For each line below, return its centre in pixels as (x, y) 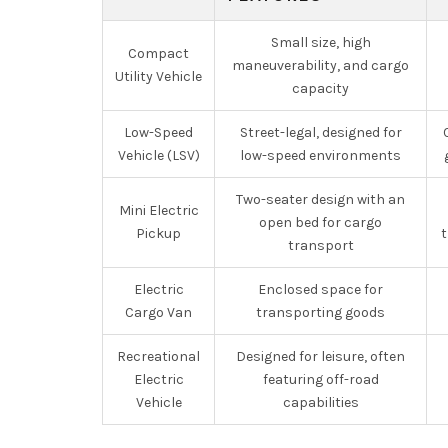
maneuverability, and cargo (320, 65)
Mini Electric (158, 210)
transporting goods (320, 312)
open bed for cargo (320, 222)
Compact (158, 53)
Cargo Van (158, 312)
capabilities (320, 402)
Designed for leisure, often (320, 356)
